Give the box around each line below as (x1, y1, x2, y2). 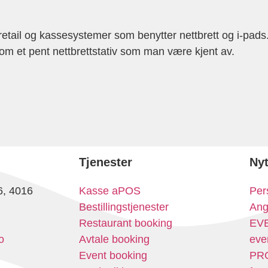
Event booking (79, 249, 147, 261)
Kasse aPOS (79, 184, 141, 197)
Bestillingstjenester (79, 200, 169, 213)
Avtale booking (79, 233, 150, 245)
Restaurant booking (79, 217, 172, 229)
